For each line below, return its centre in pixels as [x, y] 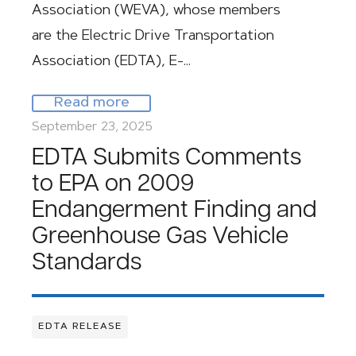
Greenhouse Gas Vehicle [160, 237]
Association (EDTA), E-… [111, 62]
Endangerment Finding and [174, 211]
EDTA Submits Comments [166, 159]
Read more [91, 103]
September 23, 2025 [92, 127]
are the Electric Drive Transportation [153, 37]
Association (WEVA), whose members [156, 11]
